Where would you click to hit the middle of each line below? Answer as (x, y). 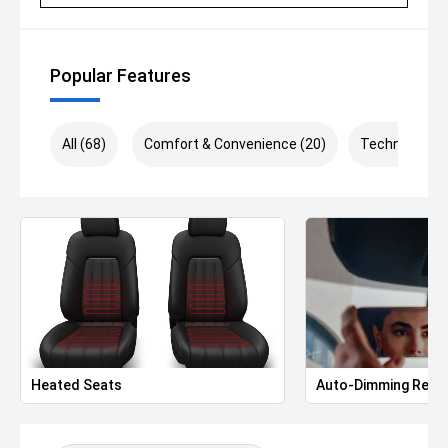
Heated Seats (76, 384)
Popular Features (120, 75)
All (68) (84, 143)
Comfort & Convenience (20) (235, 143)
